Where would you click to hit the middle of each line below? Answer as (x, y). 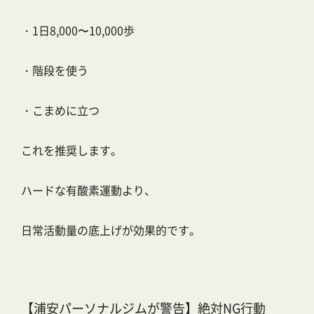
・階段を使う (55, 70)
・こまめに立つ (60, 110)
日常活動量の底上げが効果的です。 (111, 230)
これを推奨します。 (71, 150)
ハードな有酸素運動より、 (88, 190)
